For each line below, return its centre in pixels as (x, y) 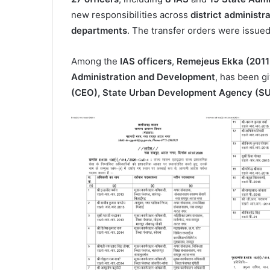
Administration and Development (143, 77)
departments (99, 30)
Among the (96, 61)
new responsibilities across (131, 14)
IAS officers (146, 61)
